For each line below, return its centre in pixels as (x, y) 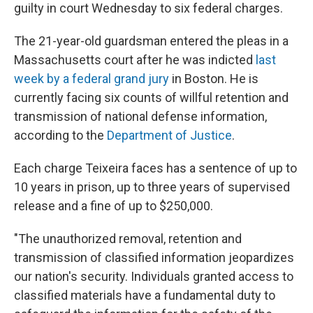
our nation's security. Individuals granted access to (154, 276)
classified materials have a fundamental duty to (145, 295)
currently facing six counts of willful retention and (151, 97)
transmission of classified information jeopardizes (154, 257)
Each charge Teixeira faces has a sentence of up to (155, 168)
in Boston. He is (214, 79)
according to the (60, 135)
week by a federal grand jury (92, 79)
